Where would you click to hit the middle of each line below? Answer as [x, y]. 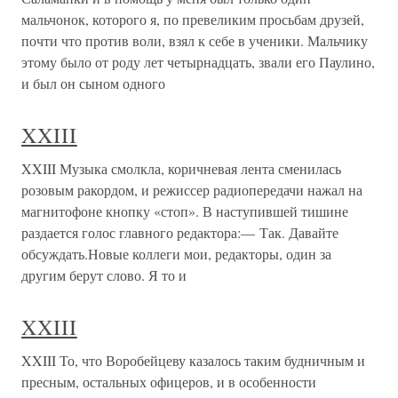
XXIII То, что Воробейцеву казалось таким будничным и [193, 361]
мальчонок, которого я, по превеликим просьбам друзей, [193, 20]
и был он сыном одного [93, 84]
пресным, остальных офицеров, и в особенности [169, 382]
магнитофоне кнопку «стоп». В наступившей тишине [185, 211]
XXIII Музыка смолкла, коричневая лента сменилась [181, 169]
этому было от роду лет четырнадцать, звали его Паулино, [198, 62]
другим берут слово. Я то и [104, 275]
